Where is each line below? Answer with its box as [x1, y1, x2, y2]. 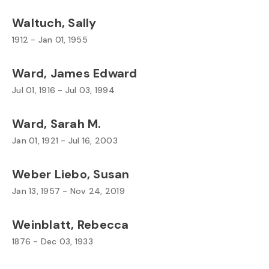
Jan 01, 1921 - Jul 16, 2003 [12, 135, 118, 146]
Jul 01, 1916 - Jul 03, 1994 [12, 85, 115, 95]
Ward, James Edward [12, 65, 138, 81]
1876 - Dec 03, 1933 [12, 236, 93, 247]
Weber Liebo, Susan [12, 166, 130, 182]
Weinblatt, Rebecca [12, 217, 129, 232]
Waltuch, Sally [12, 15, 97, 31]
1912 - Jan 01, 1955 [12, 34, 88, 45]
